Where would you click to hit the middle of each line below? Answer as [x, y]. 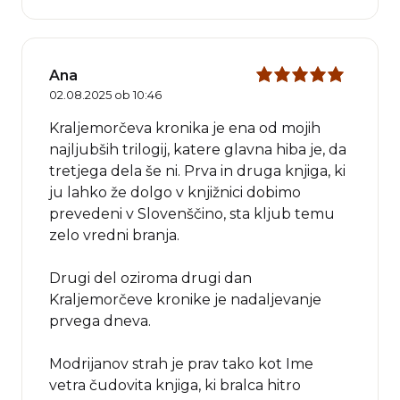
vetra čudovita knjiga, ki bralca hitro [175, 386]
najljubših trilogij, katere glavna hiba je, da [198, 150]
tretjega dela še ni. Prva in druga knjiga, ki [197, 171]
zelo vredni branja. [114, 236]
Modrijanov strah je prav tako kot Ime [181, 364]
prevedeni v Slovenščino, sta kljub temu [192, 214]
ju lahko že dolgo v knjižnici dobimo [175, 193]
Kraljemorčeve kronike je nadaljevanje [185, 300]
